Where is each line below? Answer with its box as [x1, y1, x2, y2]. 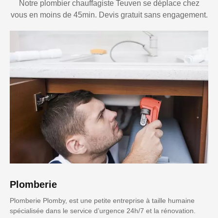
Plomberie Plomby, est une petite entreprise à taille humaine [10, 196, 195, 204]
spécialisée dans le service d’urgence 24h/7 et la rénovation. [10, 206, 196, 215]
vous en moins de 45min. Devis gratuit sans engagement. [10, 11, 208, 19]
